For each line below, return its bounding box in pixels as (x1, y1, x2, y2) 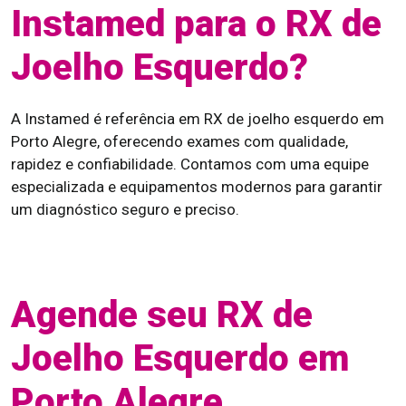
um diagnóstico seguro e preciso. (11, 200, 239, 218)
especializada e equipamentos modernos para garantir (11, 178, 382, 196)
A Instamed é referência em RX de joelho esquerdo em (11, 110, 384, 128)
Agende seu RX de (11, 294, 313, 336)
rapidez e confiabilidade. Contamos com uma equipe (11, 155, 369, 173)
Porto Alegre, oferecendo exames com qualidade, (11, 132, 348, 150)
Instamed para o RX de (11, 3, 382, 45)
